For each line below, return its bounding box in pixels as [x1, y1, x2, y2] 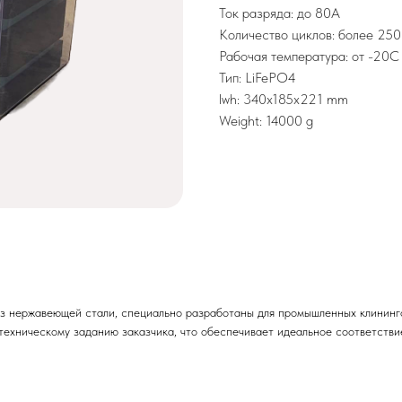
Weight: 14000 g [219, 112, 313, 129]
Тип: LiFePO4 [219, 69, 296, 86]
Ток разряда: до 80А [219, 4, 340, 22]
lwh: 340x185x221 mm [219, 91, 348, 108]
